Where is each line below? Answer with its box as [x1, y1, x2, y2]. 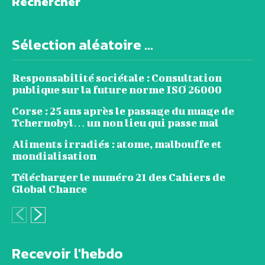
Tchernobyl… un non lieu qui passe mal [12, 117, 219, 130]
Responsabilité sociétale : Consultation [12, 72, 222, 85]
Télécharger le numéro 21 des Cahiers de [12, 171, 225, 184]
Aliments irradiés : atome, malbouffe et [12, 138, 222, 151]
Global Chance [12, 183, 87, 196]
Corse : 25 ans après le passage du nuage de [12, 105, 234, 118]
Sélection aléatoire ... [12, 34, 153, 56]
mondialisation [12, 150, 96, 163]
